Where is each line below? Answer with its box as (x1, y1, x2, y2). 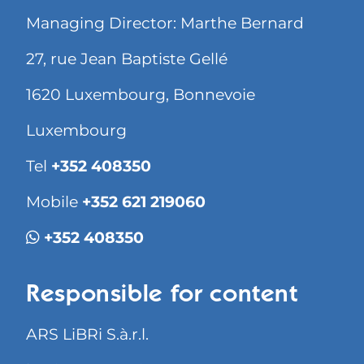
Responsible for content (26, 284, 298, 309)
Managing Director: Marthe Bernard (26, 14, 304, 33)
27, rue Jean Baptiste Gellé (26, 50, 227, 69)
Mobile (26, 193, 82, 212)
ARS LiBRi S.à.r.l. (26, 325, 149, 344)
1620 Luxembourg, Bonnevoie (26, 85, 255, 105)
